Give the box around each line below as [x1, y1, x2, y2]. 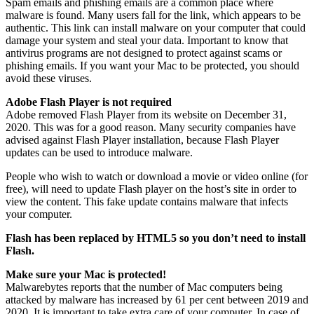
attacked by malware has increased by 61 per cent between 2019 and [6, 293, 308, 306]
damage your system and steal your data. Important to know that [6, 34, 288, 46]
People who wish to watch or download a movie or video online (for [6, 170, 308, 182]
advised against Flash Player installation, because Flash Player [6, 133, 279, 146]
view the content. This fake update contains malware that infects [6, 195, 288, 207]
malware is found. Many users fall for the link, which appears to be [6, 8, 301, 21]
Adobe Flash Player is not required [6, 95, 172, 108]
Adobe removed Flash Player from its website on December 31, [6, 108, 287, 121]
